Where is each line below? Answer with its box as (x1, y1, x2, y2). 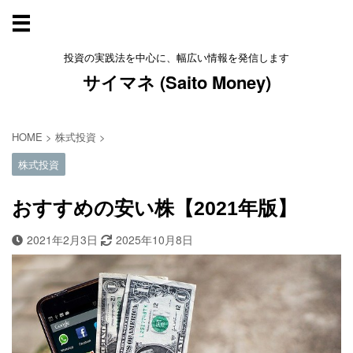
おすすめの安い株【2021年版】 (12, 197, 297, 219)
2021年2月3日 (27, 232, 101, 247)
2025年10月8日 (116, 232, 193, 247)
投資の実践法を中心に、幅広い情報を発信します (64, 50, 289, 65)
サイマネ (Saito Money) (82, 69, 271, 95)
